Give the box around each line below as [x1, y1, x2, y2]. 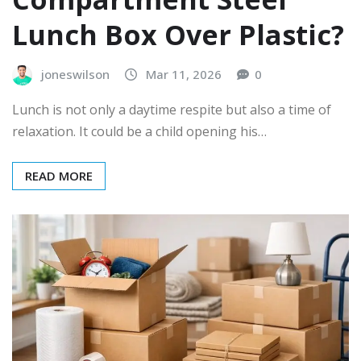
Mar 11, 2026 [146, 66, 222, 83]
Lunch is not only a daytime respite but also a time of [12, 100, 331, 118]
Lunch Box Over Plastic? [12, 16, 344, 54]
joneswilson [41, 66, 110, 83]
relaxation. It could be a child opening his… [12, 122, 267, 140]
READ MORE [25, 167, 93, 184]
